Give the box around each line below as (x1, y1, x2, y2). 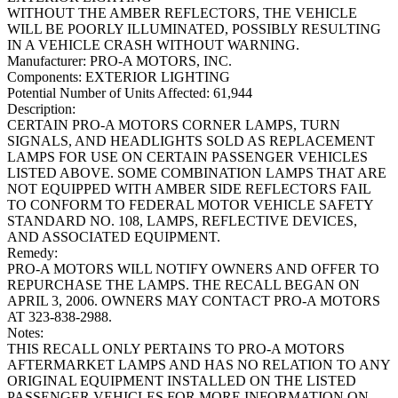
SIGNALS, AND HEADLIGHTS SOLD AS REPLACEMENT (7, 133, 375, 149)
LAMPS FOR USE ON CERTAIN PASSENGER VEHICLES (7, 149, 368, 165)
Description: (7, 101, 76, 117)
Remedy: (7, 245, 58, 261)
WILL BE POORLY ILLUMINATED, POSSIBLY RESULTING (7, 21, 381, 37)
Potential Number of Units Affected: (7, 85, 210, 101)
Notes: (7, 325, 44, 341)
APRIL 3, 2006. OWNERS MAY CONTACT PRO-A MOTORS (7, 293, 380, 309)
